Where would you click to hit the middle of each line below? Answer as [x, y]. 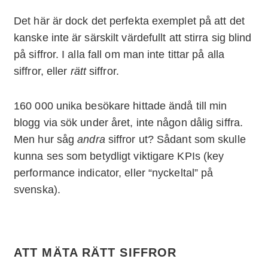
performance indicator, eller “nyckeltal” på [114, 173]
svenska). [37, 189]
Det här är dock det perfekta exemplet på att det [129, 21]
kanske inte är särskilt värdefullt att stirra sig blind [133, 37]
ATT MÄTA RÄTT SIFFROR [95, 253]
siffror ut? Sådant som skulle [177, 139]
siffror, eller [42, 71]
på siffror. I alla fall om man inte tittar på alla [119, 54]
